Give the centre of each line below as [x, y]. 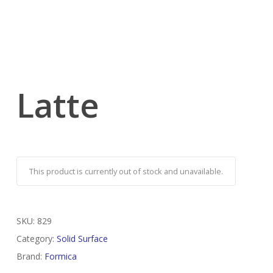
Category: [36, 239]
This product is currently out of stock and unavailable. [126, 172]
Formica [60, 257]
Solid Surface [82, 239]
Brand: [30, 257]
